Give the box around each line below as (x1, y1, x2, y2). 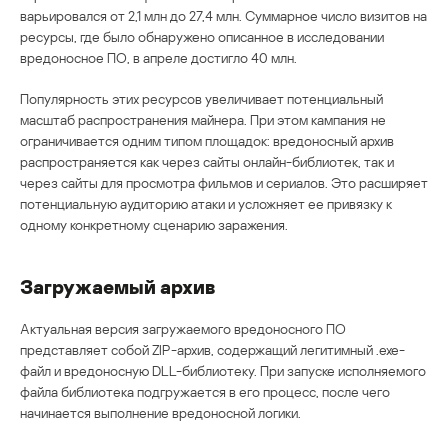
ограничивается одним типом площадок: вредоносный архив (20, 132, 394, 150)
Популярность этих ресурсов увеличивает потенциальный (20, 90, 383, 108)
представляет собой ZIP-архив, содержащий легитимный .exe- (20, 341, 405, 359)
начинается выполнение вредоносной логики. (20, 404, 301, 422)
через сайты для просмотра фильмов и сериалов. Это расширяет (20, 174, 428, 192)
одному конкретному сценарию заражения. (20, 216, 288, 234)
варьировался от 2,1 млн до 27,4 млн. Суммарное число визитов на (20, 7, 427, 25)
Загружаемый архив (20, 274, 215, 299)
